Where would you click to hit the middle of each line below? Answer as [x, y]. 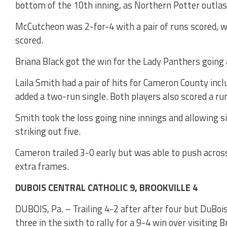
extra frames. [42, 166]
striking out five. [48, 131]
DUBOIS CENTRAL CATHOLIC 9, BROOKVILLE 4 [106, 187]
